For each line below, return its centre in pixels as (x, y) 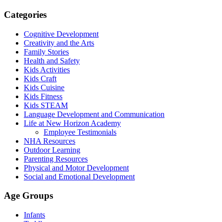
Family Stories (46, 52)
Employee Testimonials (80, 132)
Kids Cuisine (44, 87)
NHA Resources (50, 141)
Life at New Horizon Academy (72, 123)
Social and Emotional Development (79, 176)
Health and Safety (52, 60)
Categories (25, 14)
